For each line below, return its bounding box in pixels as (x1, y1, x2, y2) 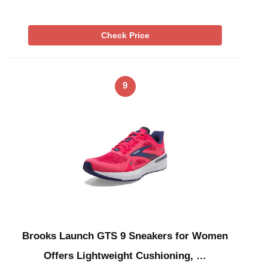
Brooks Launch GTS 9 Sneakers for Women (22, 230, 228, 242)
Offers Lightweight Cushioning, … (44, 249, 206, 261)
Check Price (100, 31, 150, 41)
